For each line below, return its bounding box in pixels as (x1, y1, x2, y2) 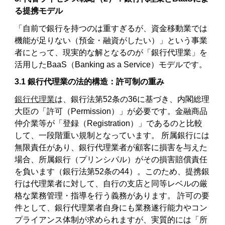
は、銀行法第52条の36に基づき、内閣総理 (55, 94, 210, 103)
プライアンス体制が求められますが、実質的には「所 (15, 215, 208, 224)
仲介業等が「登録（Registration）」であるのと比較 (15, 119, 203, 128)
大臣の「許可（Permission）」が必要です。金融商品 (15, 106, 208, 116)
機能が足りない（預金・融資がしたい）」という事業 (15, 36, 208, 45)
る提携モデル (15, 6, 63, 15)
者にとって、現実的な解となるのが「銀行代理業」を (15, 48, 208, 57)
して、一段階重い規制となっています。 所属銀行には (15, 131, 210, 140)
